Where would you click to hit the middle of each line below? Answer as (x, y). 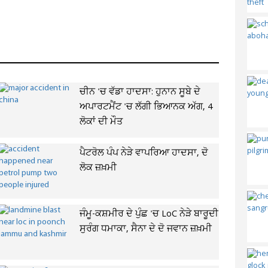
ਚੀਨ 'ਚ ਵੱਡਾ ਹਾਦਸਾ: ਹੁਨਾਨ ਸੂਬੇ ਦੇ (140, 92)
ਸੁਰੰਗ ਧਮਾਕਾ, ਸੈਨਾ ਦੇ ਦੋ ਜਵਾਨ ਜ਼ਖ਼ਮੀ (145, 229)
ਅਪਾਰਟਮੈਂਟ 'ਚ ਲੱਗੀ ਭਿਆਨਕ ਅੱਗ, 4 (146, 107)
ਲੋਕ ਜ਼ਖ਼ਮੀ (98, 168)
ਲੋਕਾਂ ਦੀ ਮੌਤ (101, 122)
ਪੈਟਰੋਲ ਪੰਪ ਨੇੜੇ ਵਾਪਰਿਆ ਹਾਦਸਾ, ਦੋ (144, 153)
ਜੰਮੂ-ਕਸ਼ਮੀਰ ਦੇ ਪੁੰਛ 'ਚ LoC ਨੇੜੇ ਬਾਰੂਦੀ (149, 214)
